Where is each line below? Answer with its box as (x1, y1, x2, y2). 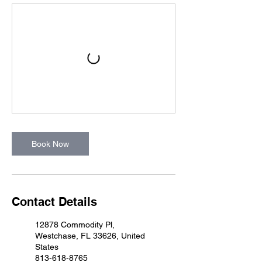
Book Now (32, 139, 69, 149)
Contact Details (12, 195, 97, 209)
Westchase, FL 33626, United (35, 231, 145, 240)
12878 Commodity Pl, (35, 220, 115, 229)
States (35, 242, 58, 251)
